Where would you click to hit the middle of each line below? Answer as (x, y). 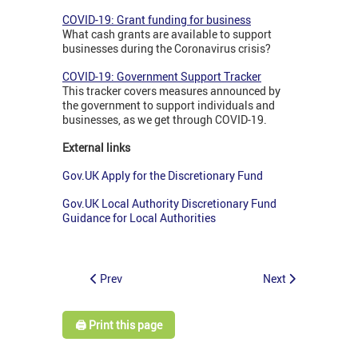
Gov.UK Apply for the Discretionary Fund (163, 176)
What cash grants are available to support (167, 34)
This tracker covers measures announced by (171, 91)
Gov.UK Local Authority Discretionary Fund (169, 204)
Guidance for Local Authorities (140, 218)
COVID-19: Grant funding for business (157, 20)
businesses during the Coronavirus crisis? (167, 49)
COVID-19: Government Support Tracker (162, 77)
